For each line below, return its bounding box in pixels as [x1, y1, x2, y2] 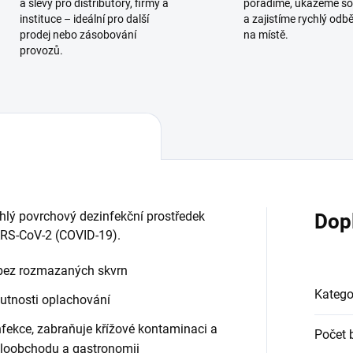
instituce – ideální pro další [19, 13, 149, 25]
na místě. [243, 28, 288, 41]
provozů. [19, 44, 63, 57]
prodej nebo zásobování [19, 28, 136, 41]
